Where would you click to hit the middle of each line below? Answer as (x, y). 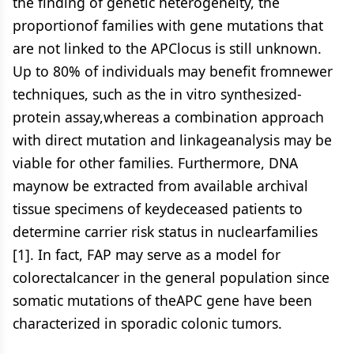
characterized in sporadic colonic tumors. (147, 323)
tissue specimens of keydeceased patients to (158, 209)
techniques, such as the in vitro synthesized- (157, 94)
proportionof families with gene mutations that (168, 25)
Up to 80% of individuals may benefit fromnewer (173, 71)
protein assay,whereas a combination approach (168, 117)
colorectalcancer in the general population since (171, 277)
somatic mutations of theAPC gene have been (162, 300)
